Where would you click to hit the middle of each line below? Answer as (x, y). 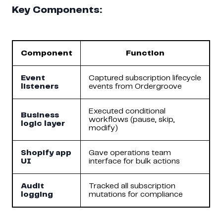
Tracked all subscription (132, 186)
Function (145, 53)
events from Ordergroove (135, 86)
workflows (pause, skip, (132, 119)
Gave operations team (130, 153)
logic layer (43, 123)
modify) (103, 128)
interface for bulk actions (134, 161)
